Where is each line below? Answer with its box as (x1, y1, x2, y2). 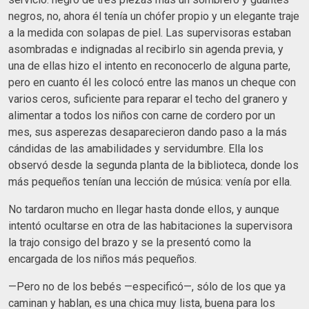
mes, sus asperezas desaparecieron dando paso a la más (8, 125, 287, 139)
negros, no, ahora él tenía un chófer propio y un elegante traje (8, 9, 299, 23)
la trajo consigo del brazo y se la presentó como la (8, 235, 251, 249)
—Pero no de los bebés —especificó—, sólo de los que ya (8, 279, 286, 293)
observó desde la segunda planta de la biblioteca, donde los (8, 158, 299, 172)
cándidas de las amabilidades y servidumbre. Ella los (8, 141, 263, 155)
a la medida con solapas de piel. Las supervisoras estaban (8, 26, 291, 39)
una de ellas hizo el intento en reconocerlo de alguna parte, (8, 59, 290, 72)
